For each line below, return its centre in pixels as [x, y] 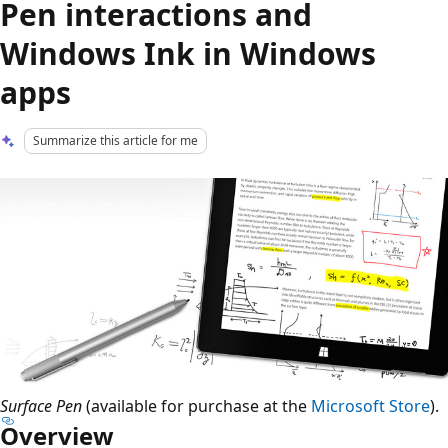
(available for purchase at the [196, 406]
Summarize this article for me [116, 140]
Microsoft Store [370, 406]
